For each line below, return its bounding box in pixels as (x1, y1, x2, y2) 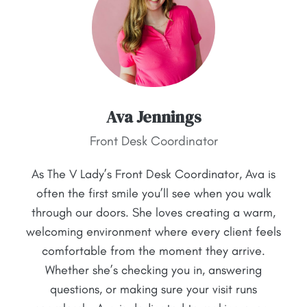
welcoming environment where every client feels (26, 223, 281, 239)
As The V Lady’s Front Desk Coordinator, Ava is (32, 166, 275, 182)
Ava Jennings (106, 105, 201, 128)
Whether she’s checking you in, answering (45, 262, 262, 278)
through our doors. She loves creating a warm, (32, 204, 275, 220)
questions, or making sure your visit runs (50, 281, 257, 297)
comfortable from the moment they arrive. (42, 243, 265, 258)
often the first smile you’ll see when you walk (36, 185, 271, 201)
